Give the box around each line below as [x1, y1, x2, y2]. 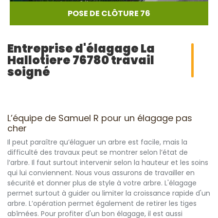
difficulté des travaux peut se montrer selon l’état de [7, 147, 188, 157]
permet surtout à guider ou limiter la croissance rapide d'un [7, 188, 210, 198]
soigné [7, 64, 50, 80]
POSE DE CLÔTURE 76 [68, 8, 150, 19]
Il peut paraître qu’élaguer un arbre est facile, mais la [7, 137, 187, 147]
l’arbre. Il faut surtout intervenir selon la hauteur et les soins [7, 158, 208, 167]
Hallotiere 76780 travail [7, 52, 154, 68]
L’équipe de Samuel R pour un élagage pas [7, 112, 192, 124]
